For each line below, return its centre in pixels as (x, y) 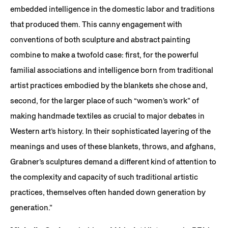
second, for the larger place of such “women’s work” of (105, 100)
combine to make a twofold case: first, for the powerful (104, 54)
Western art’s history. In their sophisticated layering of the (110, 131)
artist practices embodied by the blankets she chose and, (109, 85)
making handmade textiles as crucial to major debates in (107, 116)
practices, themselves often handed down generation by (108, 192)
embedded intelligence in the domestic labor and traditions (112, 9)
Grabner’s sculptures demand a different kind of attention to (113, 161)
